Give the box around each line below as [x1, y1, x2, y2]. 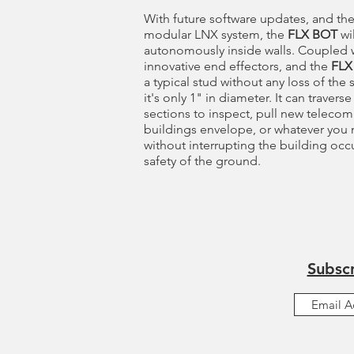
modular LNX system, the [144, 27, 288, 42]
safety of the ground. [144, 153, 264, 168]
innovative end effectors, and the [144, 58, 331, 73]
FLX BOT [288, 27, 337, 42]
